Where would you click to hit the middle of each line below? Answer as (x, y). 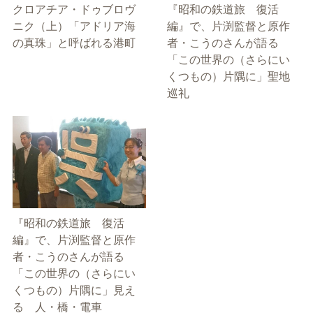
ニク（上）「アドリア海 (74, 26)
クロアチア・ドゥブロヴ (74, 9)
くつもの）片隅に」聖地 (228, 77)
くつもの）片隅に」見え (74, 290)
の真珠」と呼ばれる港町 (74, 43)
